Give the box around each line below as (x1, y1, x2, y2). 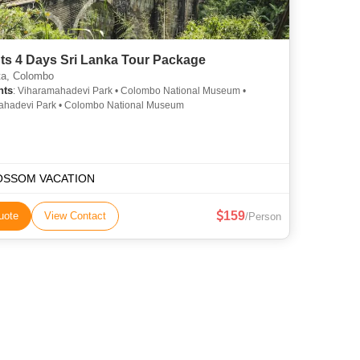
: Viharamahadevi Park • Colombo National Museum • (13, 85, 246, 96)
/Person (245, 211, 281, 223)
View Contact (44, 210, 106, 222)
